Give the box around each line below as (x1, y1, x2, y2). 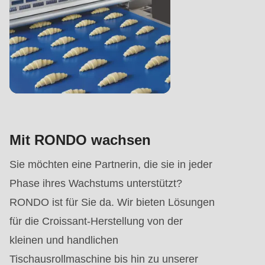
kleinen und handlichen (9, 234, 118, 247)
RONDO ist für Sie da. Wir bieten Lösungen (9, 196, 215, 209)
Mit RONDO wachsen (9, 132, 151, 148)
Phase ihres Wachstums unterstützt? (9, 177, 182, 190)
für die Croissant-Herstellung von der (9, 215, 183, 228)
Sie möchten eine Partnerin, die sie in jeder (9, 159, 212, 171)
